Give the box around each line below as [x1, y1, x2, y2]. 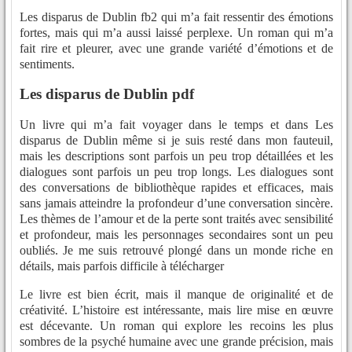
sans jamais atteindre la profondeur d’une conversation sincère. [20, 196, 333, 211]
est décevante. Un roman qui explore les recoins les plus [20, 319, 333, 333]
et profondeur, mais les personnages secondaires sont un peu [20, 228, 333, 242]
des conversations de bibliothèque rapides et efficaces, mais [20, 181, 333, 195]
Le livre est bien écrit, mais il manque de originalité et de [20, 288, 333, 302]
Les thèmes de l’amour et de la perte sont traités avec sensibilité [20, 212, 333, 226]
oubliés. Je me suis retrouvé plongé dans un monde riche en [20, 244, 333, 258]
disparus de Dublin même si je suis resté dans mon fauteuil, [20, 134, 333, 148]
